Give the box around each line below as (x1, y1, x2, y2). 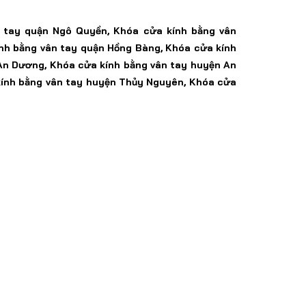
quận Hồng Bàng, (80, 41, 165, 54)
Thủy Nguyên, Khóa (118, 75, 218, 88)
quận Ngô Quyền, (25, 24, 114, 37)
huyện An (190, 58, 237, 71)
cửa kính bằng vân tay (78, 58, 188, 71)
